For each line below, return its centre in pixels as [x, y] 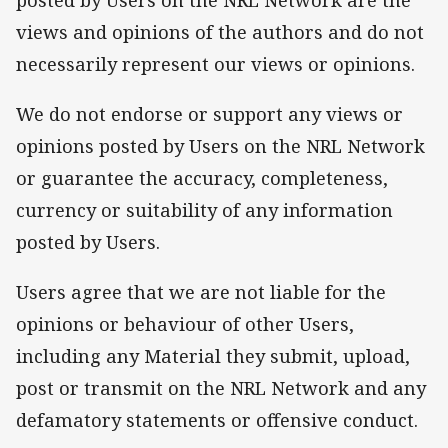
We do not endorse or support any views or [209, 113]
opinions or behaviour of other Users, [185, 324]
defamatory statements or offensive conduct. [219, 420]
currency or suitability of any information [204, 209]
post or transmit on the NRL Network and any [221, 388]
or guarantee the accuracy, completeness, [202, 177]
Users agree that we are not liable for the [201, 292]
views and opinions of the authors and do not [220, 31]
